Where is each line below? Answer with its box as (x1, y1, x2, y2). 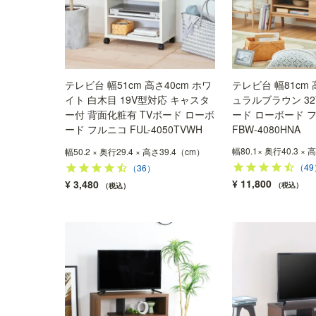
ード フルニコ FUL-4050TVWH (64, 122, 202, 137)
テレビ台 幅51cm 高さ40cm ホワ (64, 78, 212, 92)
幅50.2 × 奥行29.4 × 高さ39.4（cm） (64, 145, 205, 158)
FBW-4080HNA (231, 122, 300, 137)
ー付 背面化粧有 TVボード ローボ (64, 107, 214, 122)
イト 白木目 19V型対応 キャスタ (64, 92, 209, 107)
